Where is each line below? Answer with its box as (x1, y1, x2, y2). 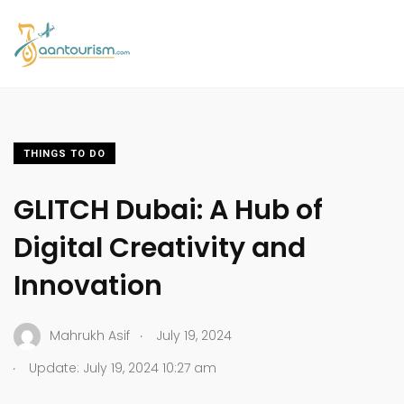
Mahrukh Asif (50, 326, 130, 345)
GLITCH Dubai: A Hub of (14, 190, 323, 229)
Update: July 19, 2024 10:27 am (25, 358, 216, 377)
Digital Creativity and (14, 228, 306, 267)
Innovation (14, 266, 162, 305)
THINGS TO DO (23, 147, 106, 160)
